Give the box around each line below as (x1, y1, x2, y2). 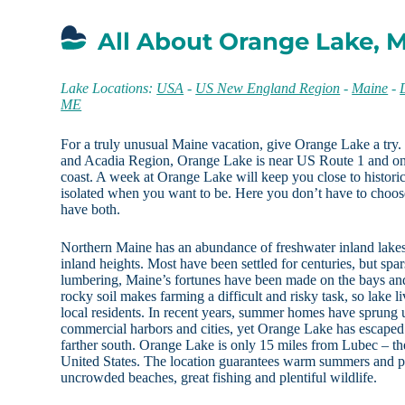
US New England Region (195, 80, 341, 97)
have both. (61, 202, 121, 218)
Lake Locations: (61, 80, 157, 97)
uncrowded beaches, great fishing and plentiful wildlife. (61, 370, 378, 386)
